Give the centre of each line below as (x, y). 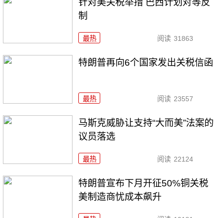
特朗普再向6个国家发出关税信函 (146, 62)
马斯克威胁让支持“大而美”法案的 (146, 123)
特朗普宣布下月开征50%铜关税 (144, 183)
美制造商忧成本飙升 (120, 197)
